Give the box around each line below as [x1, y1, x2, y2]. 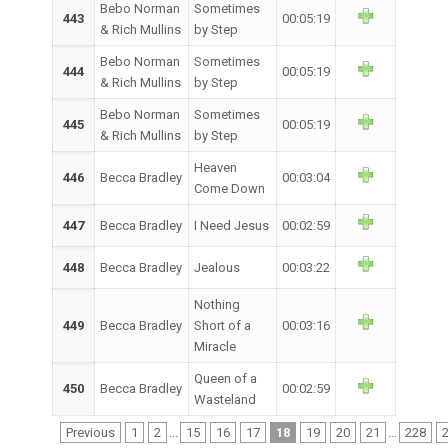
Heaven [194, 160, 237, 175]
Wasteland [194, 392, 256, 407]
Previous [65, 425, 115, 440]
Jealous [194, 260, 240, 275]
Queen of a [194, 371, 257, 386]
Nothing [194, 297, 240, 312]
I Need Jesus [194, 218, 269, 233]
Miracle [194, 339, 236, 354]
